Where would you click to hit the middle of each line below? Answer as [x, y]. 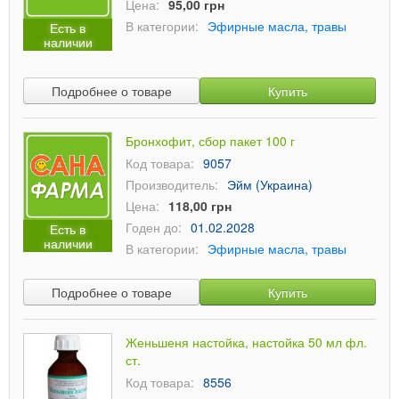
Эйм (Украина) [270, 184]
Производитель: [172, 184]
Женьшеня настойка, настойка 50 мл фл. [246, 342]
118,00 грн [200, 206]
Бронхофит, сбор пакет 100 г [210, 141]
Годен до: [154, 227]
